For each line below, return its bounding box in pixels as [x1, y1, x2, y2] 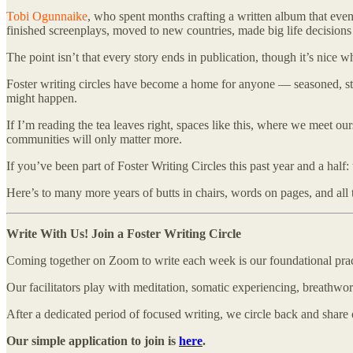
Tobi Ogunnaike [6, 9, 87, 23]
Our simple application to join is [6, 333, 179, 347]
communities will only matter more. [6, 132, 182, 146]
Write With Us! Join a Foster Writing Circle [6, 226, 241, 240]
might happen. [6, 91, 77, 105]
